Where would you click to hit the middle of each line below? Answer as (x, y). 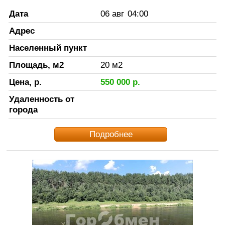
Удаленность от (41, 99)
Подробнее (111, 134)
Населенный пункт (48, 48)
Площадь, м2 (36, 65)
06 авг (112, 14)
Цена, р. (25, 82)
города (23, 110)
